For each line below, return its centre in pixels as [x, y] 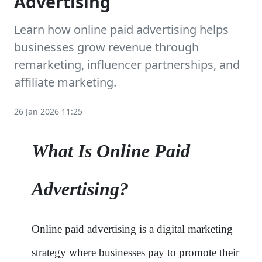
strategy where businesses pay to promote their [135, 252]
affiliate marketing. [65, 82]
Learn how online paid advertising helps [121, 29]
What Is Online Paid [111, 151]
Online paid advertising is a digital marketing [132, 229]
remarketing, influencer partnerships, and [127, 64]
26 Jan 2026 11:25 [48, 111]
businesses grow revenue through [106, 47]
